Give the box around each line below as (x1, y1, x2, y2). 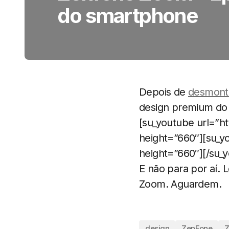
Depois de (139, 86, 189, 98)
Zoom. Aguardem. (139, 178, 221, 190)
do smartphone (57, 3, 198, 28)
